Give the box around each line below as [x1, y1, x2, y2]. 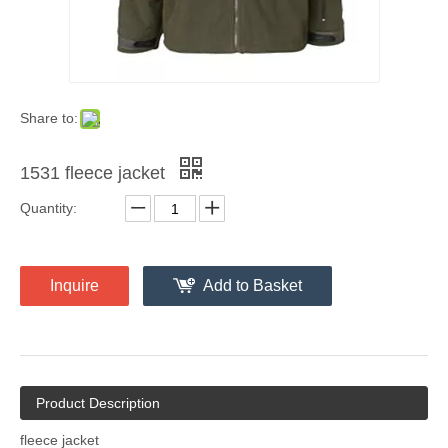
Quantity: [20, 200, 77, 216]
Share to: [20, 110, 78, 126]
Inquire [50, 277, 99, 294]
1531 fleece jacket [20, 163, 170, 183]
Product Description [36, 395, 160, 411]
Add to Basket [203, 277, 302, 294]
